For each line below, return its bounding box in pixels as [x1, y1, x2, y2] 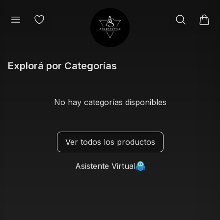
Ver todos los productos [65, 137, 155, 147]
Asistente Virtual [75, 161, 136, 171]
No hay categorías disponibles [54, 97, 166, 107]
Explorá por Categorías [8, 60, 117, 72]
